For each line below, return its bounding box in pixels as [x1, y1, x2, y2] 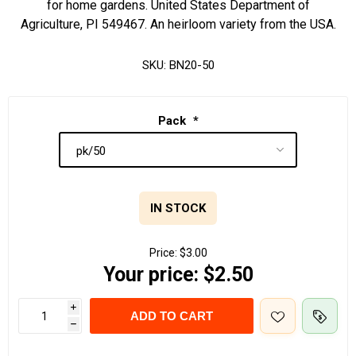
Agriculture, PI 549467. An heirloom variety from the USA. [20, 17, 336, 32]
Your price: [103, 263, 199, 287]
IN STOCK [150, 201, 206, 216]
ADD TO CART [130, 309, 213, 323]
